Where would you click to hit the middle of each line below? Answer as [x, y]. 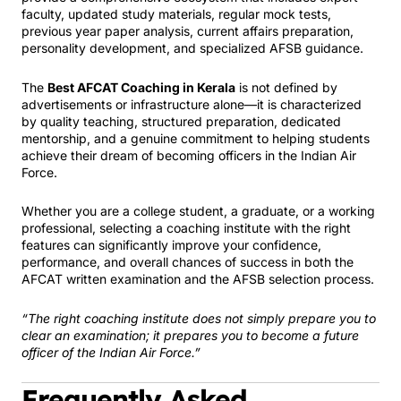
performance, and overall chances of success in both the [188, 262]
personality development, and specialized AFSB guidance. [192, 48]
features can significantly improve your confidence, [171, 245]
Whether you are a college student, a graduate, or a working [198, 211]
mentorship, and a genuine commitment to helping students [196, 138]
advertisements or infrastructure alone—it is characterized [192, 104]
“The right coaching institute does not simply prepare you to [199, 318]
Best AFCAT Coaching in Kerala [141, 87]
